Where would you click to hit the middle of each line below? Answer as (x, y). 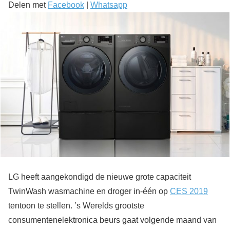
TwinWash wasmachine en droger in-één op (89, 191)
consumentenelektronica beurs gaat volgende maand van (112, 220)
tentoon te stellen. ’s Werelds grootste (76, 206)
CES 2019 (189, 191)
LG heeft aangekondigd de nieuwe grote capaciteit (100, 177)
